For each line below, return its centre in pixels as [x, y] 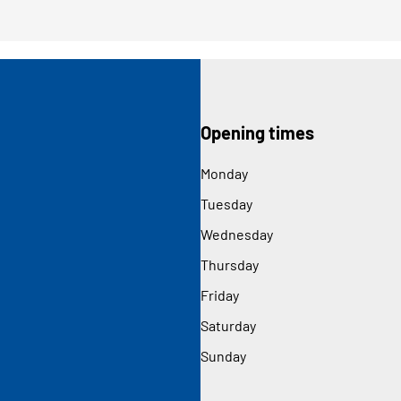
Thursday [230, 264]
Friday [220, 294]
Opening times [257, 132]
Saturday [228, 325]
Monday [224, 173]
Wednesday [237, 234]
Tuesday [226, 203]
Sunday [223, 355]
